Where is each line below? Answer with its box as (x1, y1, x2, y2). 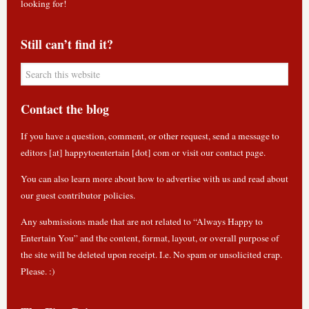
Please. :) (20, 265, 55, 277)
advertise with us (166, 172, 230, 185)
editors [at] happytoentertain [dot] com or (20, 146, 182, 159)
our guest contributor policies (20, 189, 133, 201)
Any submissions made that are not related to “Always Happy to (20, 215, 263, 228)
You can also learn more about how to (20, 172, 166, 185)
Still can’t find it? (20, 35, 113, 53)
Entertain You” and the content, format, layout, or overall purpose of (20, 232, 279, 244)
